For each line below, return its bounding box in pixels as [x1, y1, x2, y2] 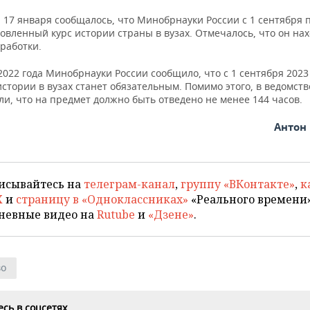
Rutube [97, 206, 135, 222]
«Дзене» [148, 206, 194, 222]
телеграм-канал [84, 176, 175, 192]
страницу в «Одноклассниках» [16, 191, 188, 207]
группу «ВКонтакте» [181, 176, 295, 192]
